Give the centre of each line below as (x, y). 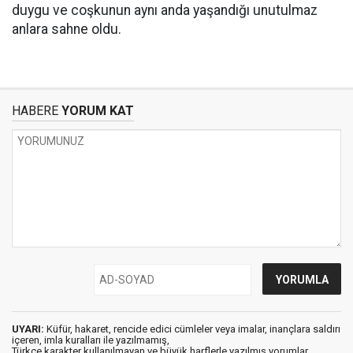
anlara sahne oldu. (67, 29)
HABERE (35, 111)
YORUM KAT (96, 111)
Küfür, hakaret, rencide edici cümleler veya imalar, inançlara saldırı (192, 329)
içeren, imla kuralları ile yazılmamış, (91, 340)
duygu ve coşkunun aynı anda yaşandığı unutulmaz (165, 10)
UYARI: (28, 329)
